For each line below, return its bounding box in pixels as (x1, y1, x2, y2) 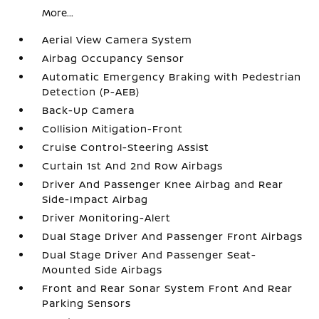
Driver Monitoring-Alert (42, 211, 172, 224)
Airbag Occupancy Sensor (42, 51, 185, 65)
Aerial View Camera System (42, 33, 193, 46)
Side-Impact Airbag (42, 192, 149, 206)
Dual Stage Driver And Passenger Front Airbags (42, 229, 303, 243)
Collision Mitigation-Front (42, 122, 184, 135)
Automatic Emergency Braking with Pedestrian (42, 70, 302, 83)
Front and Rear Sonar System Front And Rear (42, 281, 293, 295)
